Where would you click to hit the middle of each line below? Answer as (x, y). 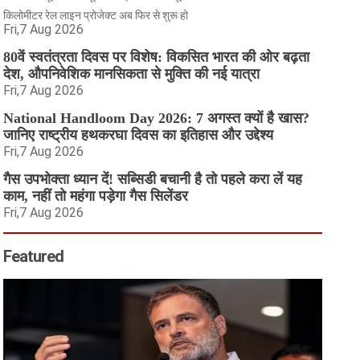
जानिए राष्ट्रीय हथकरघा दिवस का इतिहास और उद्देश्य (139, 135)
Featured (34, 256)
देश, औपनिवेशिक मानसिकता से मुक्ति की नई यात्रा (132, 74)
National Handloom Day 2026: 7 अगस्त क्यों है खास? (157, 118)
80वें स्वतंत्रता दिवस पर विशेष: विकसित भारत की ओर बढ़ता (157, 57)
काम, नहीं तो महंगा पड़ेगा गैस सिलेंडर (96, 196)
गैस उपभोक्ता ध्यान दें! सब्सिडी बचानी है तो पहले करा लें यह (153, 179)
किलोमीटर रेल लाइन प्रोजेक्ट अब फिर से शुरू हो (96, 15)
